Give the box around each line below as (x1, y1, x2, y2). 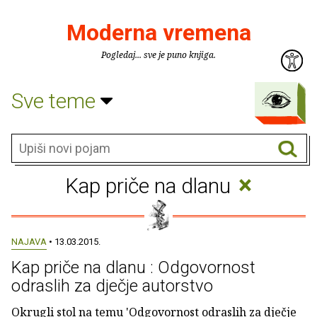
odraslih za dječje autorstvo (11, 276, 213, 296)
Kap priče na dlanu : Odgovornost (11, 258, 255, 277)
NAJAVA (11, 236, 47, 247)
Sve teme (11, 88, 100, 113)
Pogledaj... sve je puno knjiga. (101, 49, 216, 61)
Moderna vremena (66, 19, 251, 46)
